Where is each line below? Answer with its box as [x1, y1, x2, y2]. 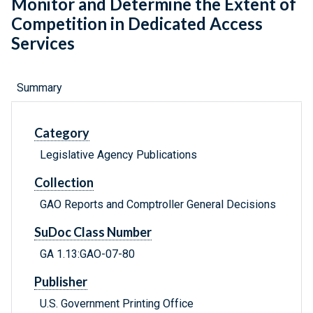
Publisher [34, 274, 87, 290]
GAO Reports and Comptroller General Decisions [40, 198, 276, 212]
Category [34, 125, 89, 141]
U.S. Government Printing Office [40, 297, 194, 311]
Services [11, 33, 75, 54]
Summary [17, 81, 62, 95]
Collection [34, 175, 94, 191]
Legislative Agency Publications [40, 148, 197, 162]
